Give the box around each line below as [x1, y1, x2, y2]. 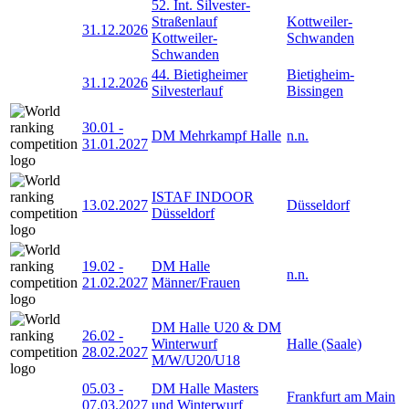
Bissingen [287, 82, 343, 99]
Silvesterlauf [152, 82, 223, 99]
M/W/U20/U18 [152, 351, 240, 368]
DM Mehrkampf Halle [152, 127, 281, 143]
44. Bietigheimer [152, 66, 247, 82]
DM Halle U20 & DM [152, 319, 281, 335]
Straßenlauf [152, 13, 217, 29]
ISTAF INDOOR [152, 188, 254, 204]
